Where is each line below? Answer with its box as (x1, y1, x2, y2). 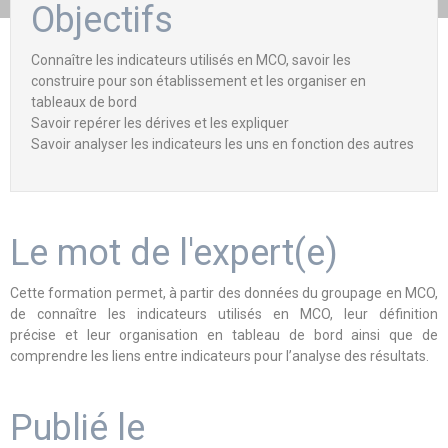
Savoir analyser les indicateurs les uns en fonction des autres (31, 136, 414, 152)
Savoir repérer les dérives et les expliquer (31, 115, 289, 131)
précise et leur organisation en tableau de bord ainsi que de (10, 327, 438, 343)
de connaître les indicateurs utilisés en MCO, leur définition (10, 306, 438, 322)
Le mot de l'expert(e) (10, 232, 338, 274)
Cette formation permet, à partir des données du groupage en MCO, (10, 285, 438, 301)
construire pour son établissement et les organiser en (31, 73, 366, 89)
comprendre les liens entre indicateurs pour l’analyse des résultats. (10, 348, 429, 364)
